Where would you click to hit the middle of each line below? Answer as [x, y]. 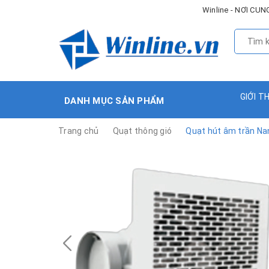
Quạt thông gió [142, 131]
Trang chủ [79, 131]
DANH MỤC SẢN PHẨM [114, 101]
